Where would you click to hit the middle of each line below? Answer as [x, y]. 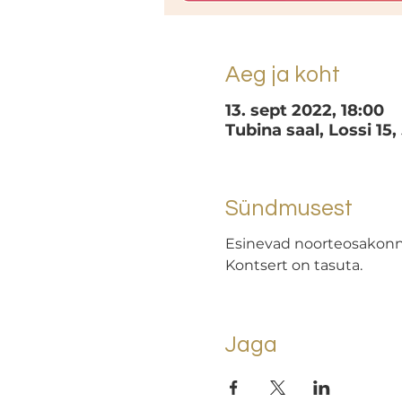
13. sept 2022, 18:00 [304, 110]
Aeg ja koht [282, 74]
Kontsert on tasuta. [293, 265]
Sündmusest [288, 208]
